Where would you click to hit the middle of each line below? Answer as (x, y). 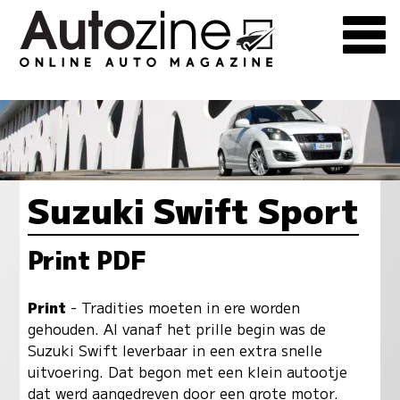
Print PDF (87, 258)
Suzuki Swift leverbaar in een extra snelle (175, 350)
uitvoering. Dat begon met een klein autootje (187, 372)
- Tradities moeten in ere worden (183, 308)
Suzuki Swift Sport (193, 208)
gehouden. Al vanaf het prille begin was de (176, 329)
